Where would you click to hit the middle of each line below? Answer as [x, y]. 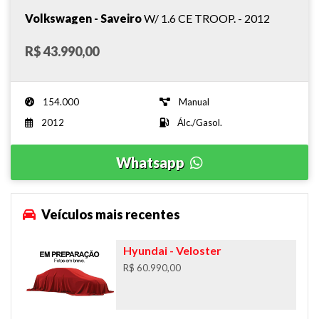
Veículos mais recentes [110, 214]
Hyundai [145, 250]
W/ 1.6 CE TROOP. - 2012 [207, 18]
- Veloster [194, 250]
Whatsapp [152, 162]
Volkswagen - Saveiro [83, 18]
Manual [194, 101]
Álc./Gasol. [200, 122]
